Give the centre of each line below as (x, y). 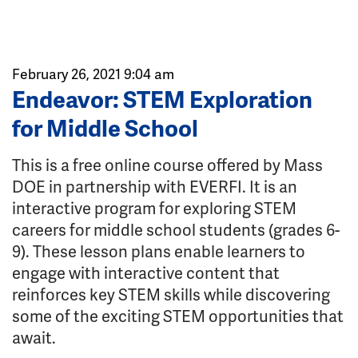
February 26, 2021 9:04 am (93, 74)
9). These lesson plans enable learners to (159, 251)
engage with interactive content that (146, 272)
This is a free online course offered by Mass (167, 165)
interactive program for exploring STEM (154, 208)
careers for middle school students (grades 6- (176, 229)
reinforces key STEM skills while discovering (171, 294)
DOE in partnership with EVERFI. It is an (155, 186)
